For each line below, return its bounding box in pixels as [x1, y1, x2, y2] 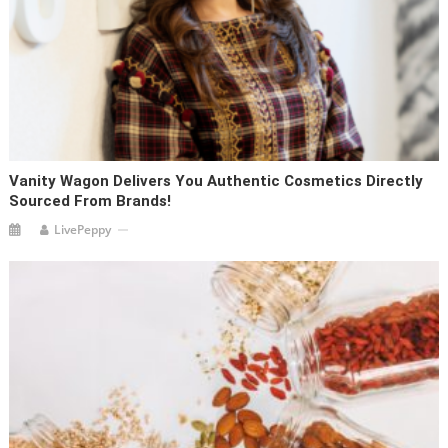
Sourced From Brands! [9, 192, 172, 211]
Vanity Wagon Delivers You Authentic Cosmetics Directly [9, 172, 424, 191]
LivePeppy [54, 221, 112, 239]
